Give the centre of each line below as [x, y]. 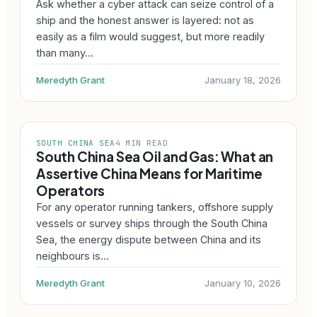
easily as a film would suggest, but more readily [150, 36]
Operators [71, 190]
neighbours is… [73, 256]
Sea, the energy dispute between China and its [149, 240]
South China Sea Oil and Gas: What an [155, 156]
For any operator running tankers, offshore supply [155, 207]
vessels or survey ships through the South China [152, 223]
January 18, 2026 [243, 80]
